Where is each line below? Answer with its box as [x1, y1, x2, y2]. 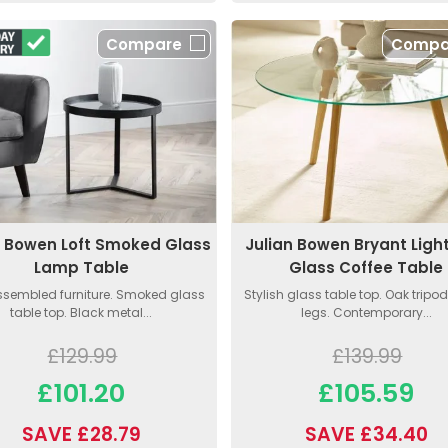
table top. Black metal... [10, 304, 153, 322]
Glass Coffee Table [289, 257, 444, 279]
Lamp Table [33, 257, 129, 279]
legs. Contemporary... [300, 304, 432, 322]
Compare [105, 34, 182, 56]
